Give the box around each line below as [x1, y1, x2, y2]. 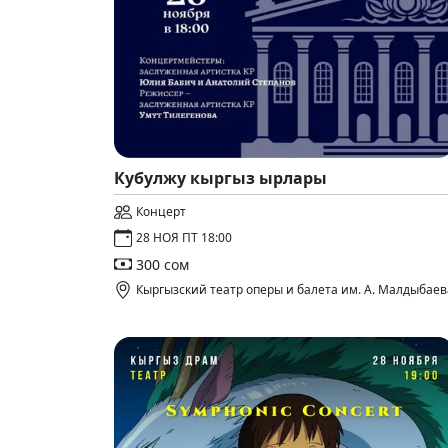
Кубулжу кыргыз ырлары [114, 167, 327, 189]
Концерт [136, 203, 186, 220]
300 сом [136, 254, 189, 274]
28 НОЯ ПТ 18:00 [136, 229, 232, 246]
